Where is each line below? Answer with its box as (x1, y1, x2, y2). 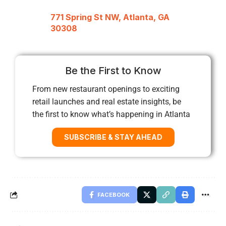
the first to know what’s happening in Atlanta (32, 109, 190, 119)
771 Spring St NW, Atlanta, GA (50, 12, 169, 22)
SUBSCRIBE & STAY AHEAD (64, 132, 162, 141)
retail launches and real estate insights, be (32, 96, 181, 106)
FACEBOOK (97, 191, 130, 198)
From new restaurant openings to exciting (32, 84, 180, 94)
